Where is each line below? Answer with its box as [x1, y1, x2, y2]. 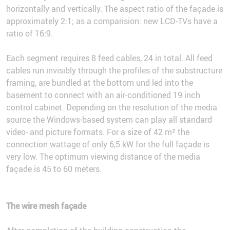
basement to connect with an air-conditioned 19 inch [6, 89, 200, 101]
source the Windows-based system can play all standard [6, 114, 212, 126]
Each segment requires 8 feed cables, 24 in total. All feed [6, 52, 213, 64]
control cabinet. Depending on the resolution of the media [6, 102, 217, 113]
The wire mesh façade [6, 200, 86, 212]
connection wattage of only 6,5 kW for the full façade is [6, 139, 209, 150]
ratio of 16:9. [6, 28, 53, 40]
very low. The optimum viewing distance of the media [6, 151, 200, 163]
